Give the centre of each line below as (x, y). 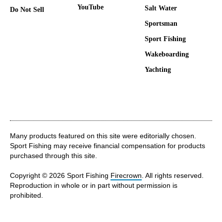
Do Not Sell (27, 9)
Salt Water (161, 8)
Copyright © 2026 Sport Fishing (60, 175)
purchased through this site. (54, 155)
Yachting (158, 69)
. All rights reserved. (173, 175)
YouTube (90, 7)
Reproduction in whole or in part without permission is (94, 185)
